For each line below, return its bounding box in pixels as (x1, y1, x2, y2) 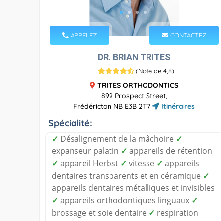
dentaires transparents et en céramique (52, 170, 203, 181)
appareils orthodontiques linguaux (58, 194, 191, 206)
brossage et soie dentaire (52, 207, 148, 218)
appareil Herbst (58, 157, 120, 169)
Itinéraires (159, 101, 195, 110)
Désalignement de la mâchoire (58, 133, 176, 144)
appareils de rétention (127, 145, 212, 156)
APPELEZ (69, 31, 97, 39)
